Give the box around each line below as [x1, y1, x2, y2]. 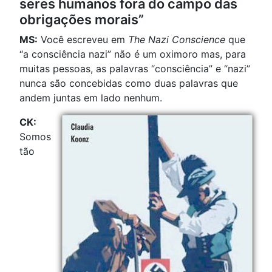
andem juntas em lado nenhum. [19, 92, 162, 104]
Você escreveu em [38, 33, 128, 46]
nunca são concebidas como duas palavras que [19, 77, 238, 90]
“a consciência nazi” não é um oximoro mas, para [19, 48, 246, 61]
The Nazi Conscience [128, 33, 225, 46]
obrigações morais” [19, 12, 144, 28]
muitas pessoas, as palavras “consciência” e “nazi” [19, 63, 250, 75]
